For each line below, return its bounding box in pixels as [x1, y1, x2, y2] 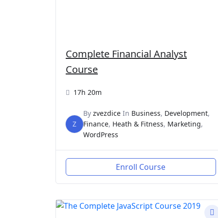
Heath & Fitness [112, 119, 163, 128]
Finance [83, 119, 109, 128]
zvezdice [93, 108, 121, 118]
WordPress [83, 129, 118, 139]
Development [164, 108, 208, 118]
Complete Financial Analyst [66, 47, 187, 60]
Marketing [167, 119, 201, 128]
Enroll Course [116, 161, 166, 172]
